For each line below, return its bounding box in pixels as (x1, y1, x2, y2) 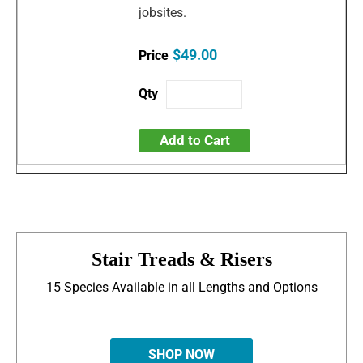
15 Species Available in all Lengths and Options (45, 280, 318, 296)
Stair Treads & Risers (91, 249, 272, 271)
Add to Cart (159, 132, 230, 149)
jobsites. (139, 5, 190, 21)
